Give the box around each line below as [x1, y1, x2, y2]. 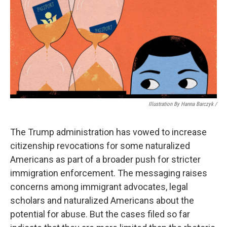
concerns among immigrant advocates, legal [10, 181, 188, 192]
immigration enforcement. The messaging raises [10, 167, 207, 178]
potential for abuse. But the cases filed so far [10, 208, 190, 219]
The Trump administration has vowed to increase [10, 126, 207, 137]
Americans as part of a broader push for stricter [10, 154, 201, 165]
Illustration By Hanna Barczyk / [148, 100, 217, 107]
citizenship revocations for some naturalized [10, 140, 190, 151]
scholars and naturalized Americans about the [10, 195, 194, 206]
